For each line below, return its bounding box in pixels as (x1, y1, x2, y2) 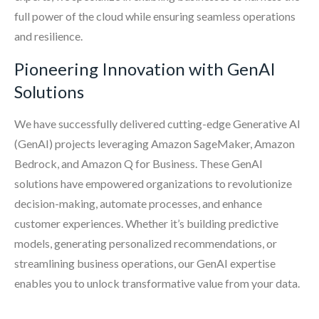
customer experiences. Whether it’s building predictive (14, 216, 278, 231)
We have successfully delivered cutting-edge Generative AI (14, 117, 300, 131)
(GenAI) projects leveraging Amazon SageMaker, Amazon (14, 137, 295, 151)
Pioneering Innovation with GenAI (14, 58, 276, 80)
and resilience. (14, 29, 83, 43)
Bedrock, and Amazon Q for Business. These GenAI (14, 157, 263, 171)
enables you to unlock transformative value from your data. (14, 276, 300, 291)
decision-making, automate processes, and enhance (14, 197, 262, 211)
